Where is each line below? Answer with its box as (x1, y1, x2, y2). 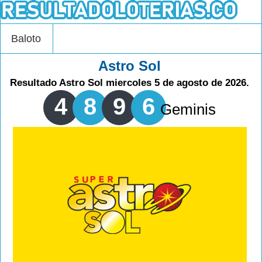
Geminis (160, 101, 216, 118)
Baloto (11, 33, 41, 44)
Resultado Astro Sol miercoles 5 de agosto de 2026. (10, 77, 250, 88)
